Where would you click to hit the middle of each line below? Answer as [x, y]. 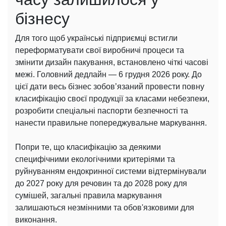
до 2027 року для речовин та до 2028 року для [101, 184]
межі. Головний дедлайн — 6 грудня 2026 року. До [108, 75]
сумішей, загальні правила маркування [89, 196]
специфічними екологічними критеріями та [95, 159]
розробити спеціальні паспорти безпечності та [102, 111]
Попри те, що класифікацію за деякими [88, 147]
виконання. [36, 220]
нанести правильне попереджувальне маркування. [111, 123]
